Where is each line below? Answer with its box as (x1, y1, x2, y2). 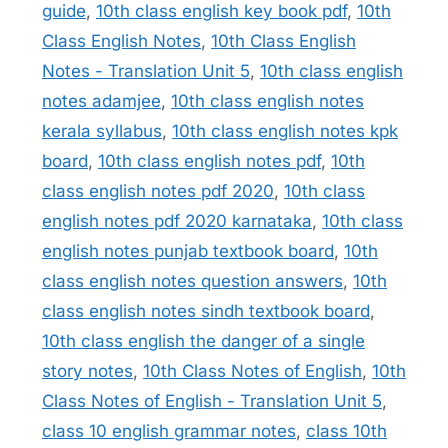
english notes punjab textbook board (42, 240, 334, 261)
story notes (42, 360, 133, 381)
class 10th (306, 420, 387, 441)
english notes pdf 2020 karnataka (42, 210, 312, 231)
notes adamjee (42, 90, 161, 111)
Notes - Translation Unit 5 (42, 60, 250, 81)
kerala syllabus (42, 120, 162, 141)
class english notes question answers (42, 270, 343, 291)
